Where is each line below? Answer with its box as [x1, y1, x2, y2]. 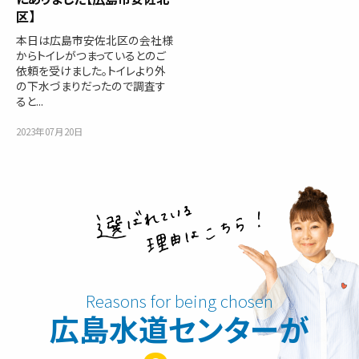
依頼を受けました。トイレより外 [16, 62, 166, 79]
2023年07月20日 [16, 124, 83, 138]
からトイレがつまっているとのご [16, 46, 166, 63]
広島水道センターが [50, 306, 309, 350]
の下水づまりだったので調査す [16, 77, 166, 94]
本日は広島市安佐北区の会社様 [16, 31, 173, 48]
